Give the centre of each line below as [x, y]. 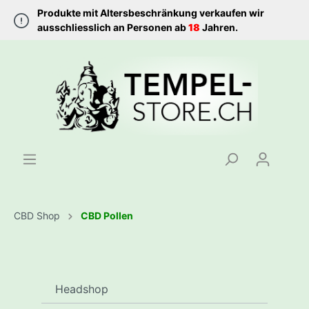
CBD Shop [37, 215]
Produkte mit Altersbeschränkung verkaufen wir [151, 13]
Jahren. [219, 27]
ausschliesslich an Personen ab [113, 27]
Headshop [82, 289]
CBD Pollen [107, 215]
